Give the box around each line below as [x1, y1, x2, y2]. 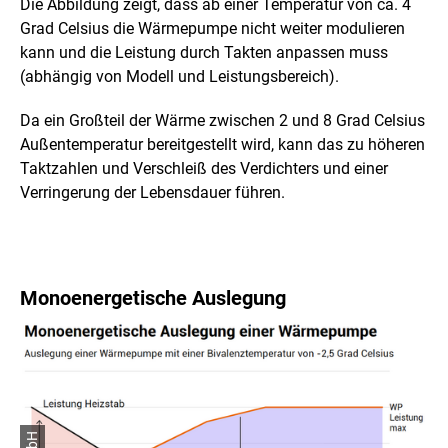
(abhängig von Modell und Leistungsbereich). [20, 66, 343, 86]
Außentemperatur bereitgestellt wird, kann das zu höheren [20, 134, 425, 154]
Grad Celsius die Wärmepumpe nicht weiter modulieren [20, 18, 405, 38]
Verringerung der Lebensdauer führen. [20, 182, 285, 202]
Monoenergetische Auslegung [20, 285, 286, 310]
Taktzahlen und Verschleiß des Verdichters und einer [20, 158, 388, 178]
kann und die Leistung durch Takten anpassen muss [20, 42, 388, 62]
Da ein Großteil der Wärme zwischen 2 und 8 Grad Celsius [20, 110, 425, 130]
